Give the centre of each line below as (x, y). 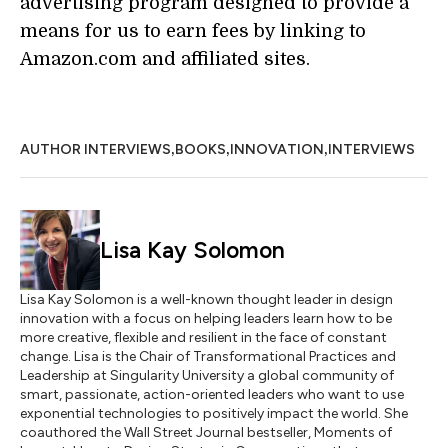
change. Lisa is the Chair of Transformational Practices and (208, 356)
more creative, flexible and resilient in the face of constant (203, 337)
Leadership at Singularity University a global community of (207, 375)
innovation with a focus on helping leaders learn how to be (206, 318)
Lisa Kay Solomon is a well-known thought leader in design (206, 299)
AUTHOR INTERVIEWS (95, 149)
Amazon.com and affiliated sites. (165, 59)
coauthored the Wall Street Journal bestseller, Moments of (206, 432)
